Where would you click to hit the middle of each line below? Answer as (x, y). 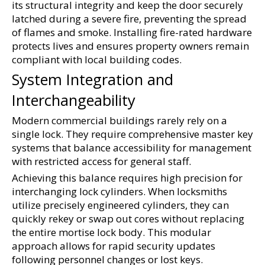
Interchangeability (74, 100)
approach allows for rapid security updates (114, 246)
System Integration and (93, 79)
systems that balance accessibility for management (132, 148)
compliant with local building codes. (97, 59)
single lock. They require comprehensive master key (132, 134)
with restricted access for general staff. (101, 161)
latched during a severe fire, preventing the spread (129, 19)
